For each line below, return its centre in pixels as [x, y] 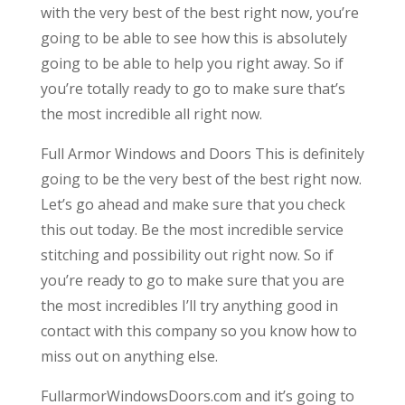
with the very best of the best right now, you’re [199, 13]
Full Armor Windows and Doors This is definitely [202, 154]
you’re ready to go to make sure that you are [192, 281]
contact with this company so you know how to [198, 331]
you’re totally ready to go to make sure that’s [193, 89]
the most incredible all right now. [151, 114]
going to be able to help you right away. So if [192, 64]
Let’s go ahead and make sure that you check [193, 205]
